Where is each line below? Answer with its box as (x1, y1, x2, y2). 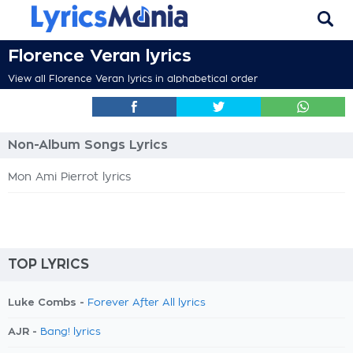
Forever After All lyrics (87, 298, 206, 308)
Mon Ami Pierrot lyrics (8, 172, 131, 183)
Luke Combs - (8, 297, 87, 307)
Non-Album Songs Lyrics (8, 139, 168, 151)
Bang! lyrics (40, 327, 101, 337)
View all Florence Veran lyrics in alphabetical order (8, 74, 258, 84)
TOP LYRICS (8, 258, 89, 271)
